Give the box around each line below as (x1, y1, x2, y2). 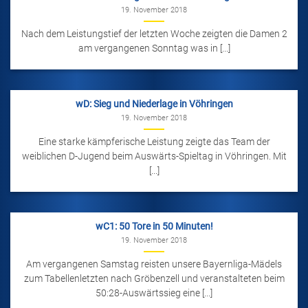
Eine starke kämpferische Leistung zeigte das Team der (38, 135, 270, 147)
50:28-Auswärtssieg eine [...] (96, 287, 212, 298)
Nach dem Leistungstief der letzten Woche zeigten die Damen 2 (21, 27, 287, 39)
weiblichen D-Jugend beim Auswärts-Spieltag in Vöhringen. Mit (21, 150, 287, 162)
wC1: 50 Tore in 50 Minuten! (95, 221, 213, 232)
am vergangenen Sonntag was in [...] (78, 42, 230, 54)
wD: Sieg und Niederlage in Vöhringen (75, 98, 233, 110)
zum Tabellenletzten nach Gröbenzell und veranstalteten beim (23, 272, 285, 284)
